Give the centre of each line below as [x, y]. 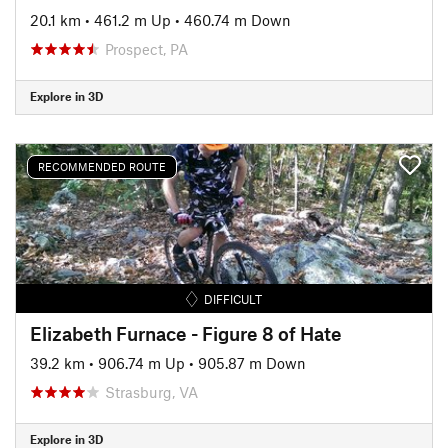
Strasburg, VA [151, 391]
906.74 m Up [141, 362]
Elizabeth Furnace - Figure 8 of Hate [186, 333]
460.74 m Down [237, 19]
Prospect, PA [146, 48]
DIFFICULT [233, 298]
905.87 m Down [252, 362]
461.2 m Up [132, 19]
